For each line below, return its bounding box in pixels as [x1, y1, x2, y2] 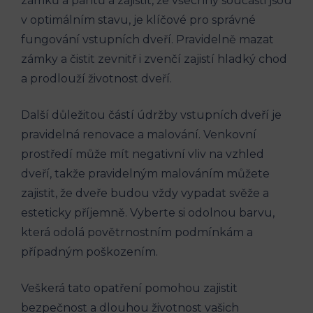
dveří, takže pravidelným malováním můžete [21, 167, 270, 181]
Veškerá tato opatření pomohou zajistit [21, 282, 238, 296]
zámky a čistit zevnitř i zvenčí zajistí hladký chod [21, 52, 287, 66]
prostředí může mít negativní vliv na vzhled [21, 147, 264, 161]
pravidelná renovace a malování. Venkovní [21, 128, 256, 142]
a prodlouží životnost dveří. [21, 72, 172, 86]
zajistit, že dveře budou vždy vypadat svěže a [21, 187, 269, 201]
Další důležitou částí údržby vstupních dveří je [21, 108, 282, 122]
